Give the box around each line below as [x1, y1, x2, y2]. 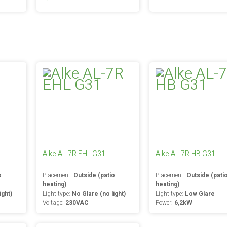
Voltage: [42, 198, 65, 207]
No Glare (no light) [71, 189, 126, 198]
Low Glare [185, 189, 215, 198]
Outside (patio [73, 171, 115, 180]
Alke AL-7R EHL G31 [42, 148, 105, 159]
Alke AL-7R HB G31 [156, 148, 216, 159]
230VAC [65, 198, 89, 207]
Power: [156, 198, 175, 207]
